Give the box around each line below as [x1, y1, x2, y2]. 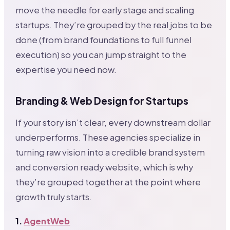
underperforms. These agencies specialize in [15, 131, 201, 143]
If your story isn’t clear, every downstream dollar [15, 117, 211, 128]
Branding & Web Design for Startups [15, 94, 189, 107]
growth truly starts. [15, 191, 92, 202]
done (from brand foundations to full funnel [15, 34, 192, 45]
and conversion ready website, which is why [15, 161, 194, 172]
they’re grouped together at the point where [15, 176, 201, 187]
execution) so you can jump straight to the [15, 49, 187, 60]
